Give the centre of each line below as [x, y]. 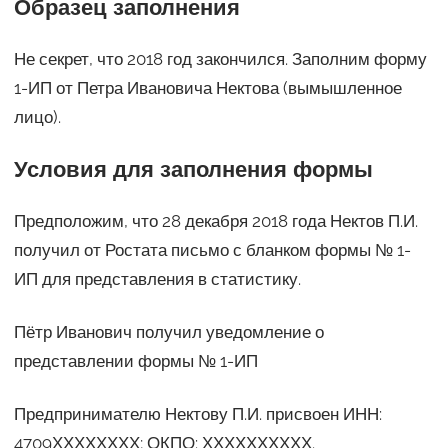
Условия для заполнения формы [193, 169]
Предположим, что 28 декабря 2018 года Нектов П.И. [215, 220]
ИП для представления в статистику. [157, 278]
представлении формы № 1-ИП [135, 360]
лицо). [37, 116]
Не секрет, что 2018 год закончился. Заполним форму [220, 58]
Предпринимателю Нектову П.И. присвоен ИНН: [197, 413]
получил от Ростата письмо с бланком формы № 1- [212, 249]
